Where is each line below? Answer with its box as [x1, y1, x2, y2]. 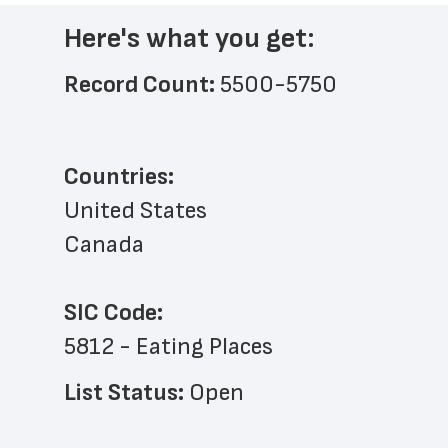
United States [64, 196, 207, 225]
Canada [64, 230, 144, 259]
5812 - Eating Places [64, 332, 273, 361]
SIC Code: [64, 298, 163, 327]
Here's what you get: [64, 22, 315, 55]
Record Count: [64, 70, 220, 99]
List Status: [64, 378, 189, 407]
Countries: [64, 162, 174, 191]
